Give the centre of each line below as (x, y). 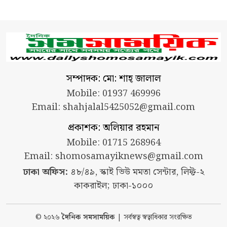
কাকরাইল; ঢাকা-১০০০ (113, 186)
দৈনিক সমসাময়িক (88, 218)
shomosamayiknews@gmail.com (129, 157)
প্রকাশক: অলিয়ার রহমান (113, 128)
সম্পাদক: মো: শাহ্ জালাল (113, 79)
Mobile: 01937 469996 (113, 94)
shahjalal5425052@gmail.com (129, 107)
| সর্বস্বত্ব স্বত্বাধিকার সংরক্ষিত (153, 218)
